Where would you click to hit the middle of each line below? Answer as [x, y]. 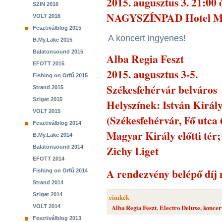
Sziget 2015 [48, 99]
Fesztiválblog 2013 [57, 218]
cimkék [119, 197]
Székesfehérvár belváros [162, 89]
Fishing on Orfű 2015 [60, 75]
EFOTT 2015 [49, 63]
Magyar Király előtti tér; [164, 136]
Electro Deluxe [180, 208]
